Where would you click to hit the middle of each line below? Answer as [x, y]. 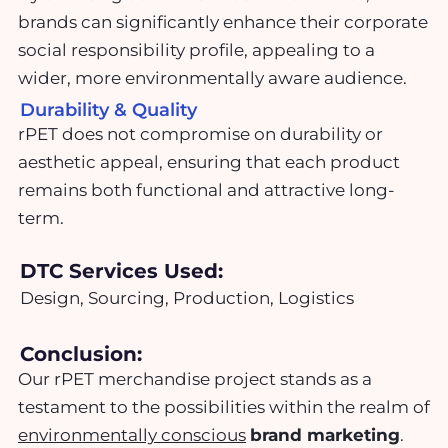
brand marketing [325, 434]
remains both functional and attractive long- [206, 189]
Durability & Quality [108, 109]
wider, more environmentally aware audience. [212, 78]
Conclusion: [81, 353]
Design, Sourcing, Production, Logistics [187, 298]
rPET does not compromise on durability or [200, 133]
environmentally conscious [132, 434]
